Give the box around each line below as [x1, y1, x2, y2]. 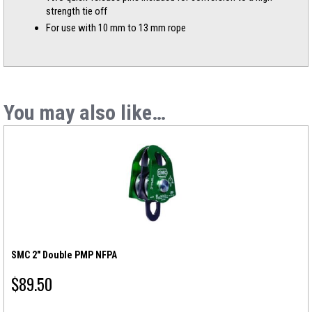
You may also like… [3, 100, 166, 125]
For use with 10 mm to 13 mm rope [46, 22, 186, 34]
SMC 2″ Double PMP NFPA [11, 249, 117, 260]
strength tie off [46, 5, 107, 17]
